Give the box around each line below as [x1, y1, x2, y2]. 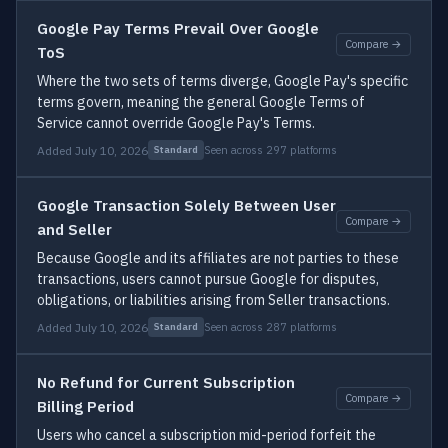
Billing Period [37, 397, 134, 416]
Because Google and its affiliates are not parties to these [37, 249, 399, 267]
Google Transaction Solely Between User [37, 196, 336, 215]
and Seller [37, 220, 112, 239]
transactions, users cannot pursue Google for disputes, [37, 270, 379, 288]
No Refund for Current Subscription [37, 373, 295, 392]
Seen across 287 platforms [204, 319, 337, 334]
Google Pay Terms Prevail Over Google [37, 19, 319, 38]
